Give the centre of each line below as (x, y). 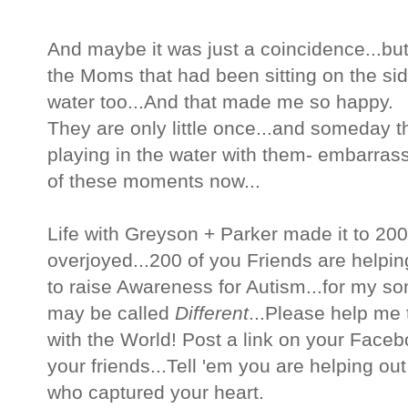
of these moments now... (154, 182)
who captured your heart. (156, 393)
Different (212, 314)
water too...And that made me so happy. (220, 102)
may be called (111, 314)
